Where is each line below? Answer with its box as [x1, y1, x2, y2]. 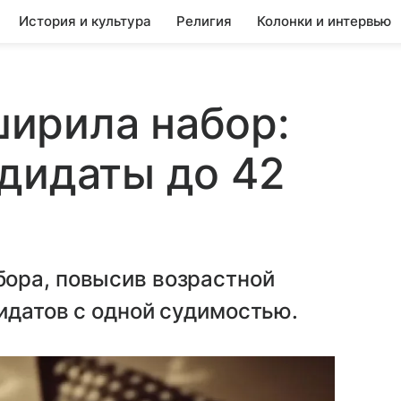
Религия [176, 13, 232, 30]
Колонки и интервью [257, 13, 391, 30]
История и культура [19, 13, 151, 30]
